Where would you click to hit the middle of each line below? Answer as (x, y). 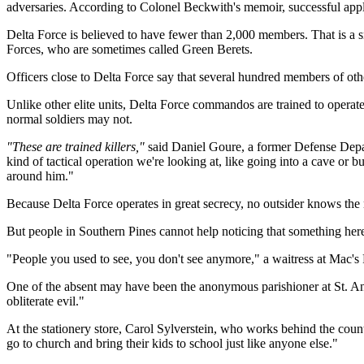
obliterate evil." (45, 301)
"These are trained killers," (76, 147)
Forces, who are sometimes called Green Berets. (130, 49)
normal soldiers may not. (69, 119)
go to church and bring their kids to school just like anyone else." (172, 343)
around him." (40, 176)
